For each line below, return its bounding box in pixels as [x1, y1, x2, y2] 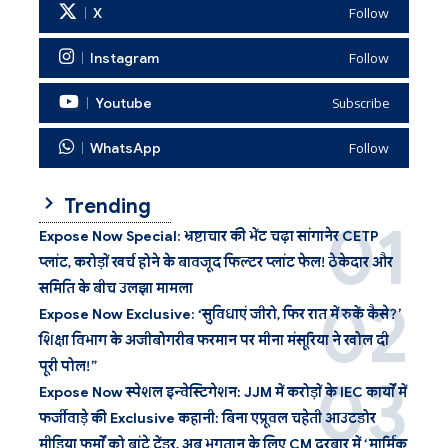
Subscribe [332, 94, 389, 111]
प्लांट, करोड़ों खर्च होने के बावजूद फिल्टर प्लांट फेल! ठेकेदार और [39, 253, 393, 272]
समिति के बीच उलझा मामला [39, 279, 193, 298]
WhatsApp [90, 139, 161, 158]
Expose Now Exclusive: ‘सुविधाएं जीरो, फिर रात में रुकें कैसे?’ [39, 305, 402, 324]
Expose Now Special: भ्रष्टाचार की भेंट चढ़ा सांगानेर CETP [39, 227, 379, 246]
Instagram [90, 49, 159, 68]
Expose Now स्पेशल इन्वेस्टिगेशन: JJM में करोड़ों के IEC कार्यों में [39, 383, 407, 402]
